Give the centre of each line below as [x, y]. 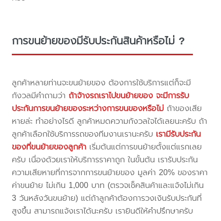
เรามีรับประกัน [179, 134]
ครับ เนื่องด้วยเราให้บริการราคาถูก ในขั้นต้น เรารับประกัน [105, 159]
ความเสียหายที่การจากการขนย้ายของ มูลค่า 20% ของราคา [110, 172]
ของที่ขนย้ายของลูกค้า [49, 147]
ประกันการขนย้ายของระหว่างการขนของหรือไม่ [88, 108]
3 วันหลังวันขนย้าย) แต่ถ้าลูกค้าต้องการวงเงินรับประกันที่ [107, 198]
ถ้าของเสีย [183, 108]
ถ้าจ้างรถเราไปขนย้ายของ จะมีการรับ [129, 95]
